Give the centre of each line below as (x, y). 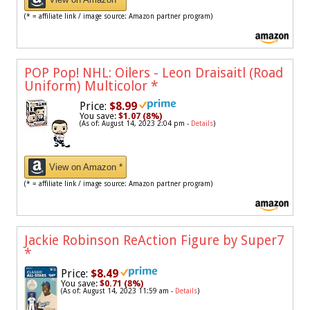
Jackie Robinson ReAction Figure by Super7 (154, 241)
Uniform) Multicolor (88, 86)
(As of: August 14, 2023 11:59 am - (118, 291)
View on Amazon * (86, 167)
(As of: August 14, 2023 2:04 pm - (135, 124)
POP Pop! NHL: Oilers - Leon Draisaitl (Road (154, 73)
